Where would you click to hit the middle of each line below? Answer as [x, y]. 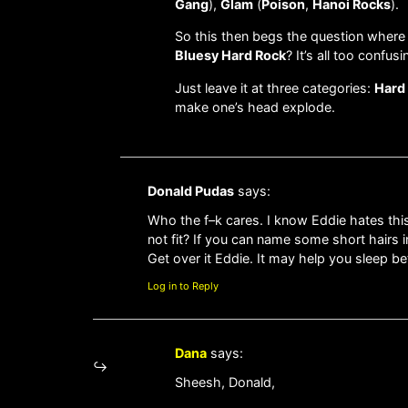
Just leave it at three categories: [275, 87]
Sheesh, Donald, [225, 382]
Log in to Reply [183, 286]
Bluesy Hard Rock [230, 56]
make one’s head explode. [255, 107]
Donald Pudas [191, 190]
